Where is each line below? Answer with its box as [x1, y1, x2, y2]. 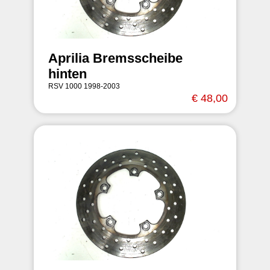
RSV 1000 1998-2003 [48, 82, 120, 90]
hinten [48, 66, 87, 81]
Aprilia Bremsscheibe [48, 51, 183, 66]
